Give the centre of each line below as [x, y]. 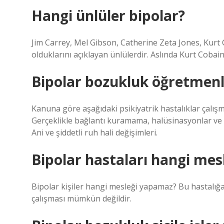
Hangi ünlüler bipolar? [108, 15]
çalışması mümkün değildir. [81, 198]
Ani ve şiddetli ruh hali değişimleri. [94, 132]
